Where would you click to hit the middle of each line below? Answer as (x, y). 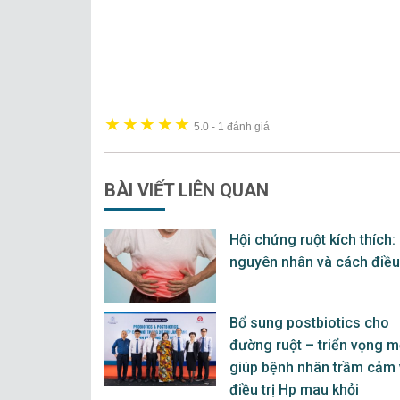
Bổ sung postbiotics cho (309, 322)
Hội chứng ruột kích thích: (312, 239)
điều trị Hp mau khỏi (294, 389)
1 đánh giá (243, 126)
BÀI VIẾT (142, 190)
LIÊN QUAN (224, 190)
